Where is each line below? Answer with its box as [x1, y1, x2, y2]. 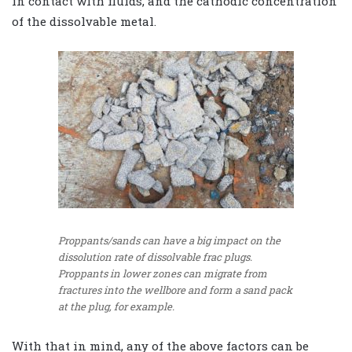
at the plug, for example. [58, 299, 174, 313]
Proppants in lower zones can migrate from [58, 266, 267, 280]
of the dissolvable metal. [12, 13, 156, 29]
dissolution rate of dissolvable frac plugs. [58, 249, 252, 264]
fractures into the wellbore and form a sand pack [58, 282, 292, 297]
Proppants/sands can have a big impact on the [58, 233, 280, 247]
